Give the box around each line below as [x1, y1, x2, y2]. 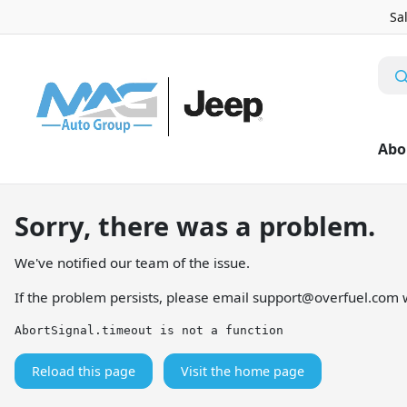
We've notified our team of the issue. [15, 253, 250, 272]
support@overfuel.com [253, 288, 399, 306]
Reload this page [32, 362, 135, 380]
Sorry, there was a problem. [15, 208, 375, 243]
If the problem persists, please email [15, 288, 253, 306]
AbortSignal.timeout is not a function [15, 323, 283, 337]
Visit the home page [181, 362, 304, 380]
